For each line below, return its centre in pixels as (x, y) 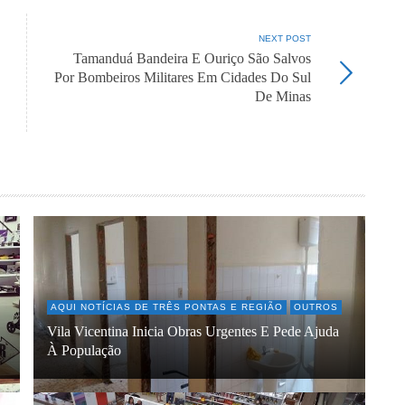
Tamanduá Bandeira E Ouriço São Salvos (192, 59)
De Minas (283, 97)
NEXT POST (285, 39)
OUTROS (316, 306)
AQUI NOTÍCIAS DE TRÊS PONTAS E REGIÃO (166, 306)
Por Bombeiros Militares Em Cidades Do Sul (183, 78)
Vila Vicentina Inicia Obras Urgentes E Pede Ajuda (193, 331)
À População (84, 350)
